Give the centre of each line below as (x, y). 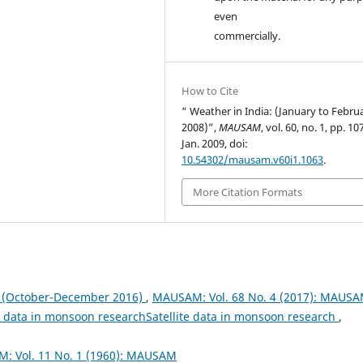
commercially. (248, 35)
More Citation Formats (248, 192)
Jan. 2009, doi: (215, 143)
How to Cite (210, 90)
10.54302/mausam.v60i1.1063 (253, 159)
